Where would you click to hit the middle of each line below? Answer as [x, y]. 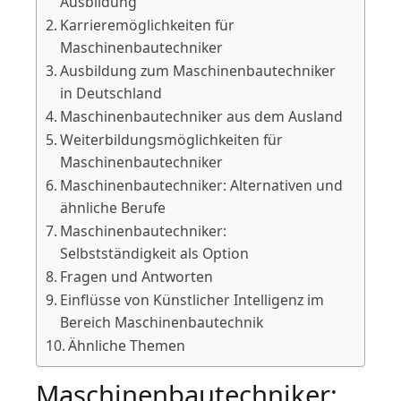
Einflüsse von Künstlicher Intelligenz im [192, 299]
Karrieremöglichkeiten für [148, 25]
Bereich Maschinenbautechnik [162, 322]
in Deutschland [111, 93]
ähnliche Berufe [113, 207]
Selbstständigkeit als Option [155, 253]
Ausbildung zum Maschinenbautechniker [198, 70]
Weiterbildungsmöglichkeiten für [172, 139]
